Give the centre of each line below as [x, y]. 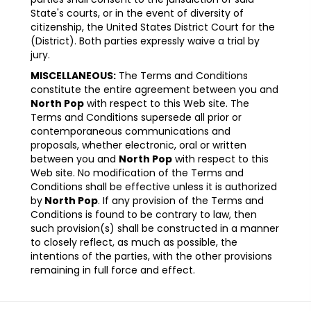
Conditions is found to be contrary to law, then [144, 215]
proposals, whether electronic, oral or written [138, 145]
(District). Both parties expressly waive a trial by [145, 41]
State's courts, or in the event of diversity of [137, 14]
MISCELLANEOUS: [73, 76]
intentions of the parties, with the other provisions [151, 257]
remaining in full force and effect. [113, 270]
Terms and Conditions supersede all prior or [136, 118]
